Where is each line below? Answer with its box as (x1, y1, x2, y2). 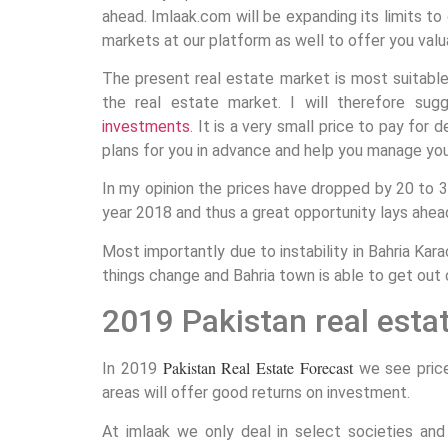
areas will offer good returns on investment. (102, 383, 410, 403)
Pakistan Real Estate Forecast (162, 357, 359, 379)
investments (102, 117, 190, 137)
